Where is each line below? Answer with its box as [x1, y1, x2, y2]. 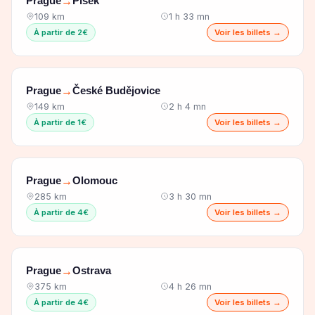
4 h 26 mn [169, 281, 212, 292]
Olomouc [72, 174, 117, 187]
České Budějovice [72, 84, 160, 97]
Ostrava [72, 264, 111, 277]
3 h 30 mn [169, 191, 212, 202]
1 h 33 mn [169, 11, 210, 22]
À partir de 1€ [34, 117, 86, 127]
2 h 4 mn [169, 101, 206, 112]
